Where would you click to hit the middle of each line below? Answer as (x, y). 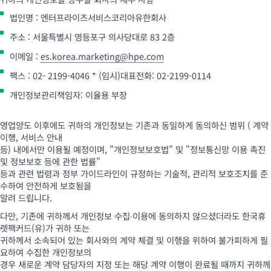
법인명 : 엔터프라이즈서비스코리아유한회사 (88, 17)
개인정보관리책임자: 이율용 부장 (68, 95)
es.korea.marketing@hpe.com (102, 56)
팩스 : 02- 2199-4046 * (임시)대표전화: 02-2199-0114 (110, 75)
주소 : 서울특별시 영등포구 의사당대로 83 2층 (92, 37)
